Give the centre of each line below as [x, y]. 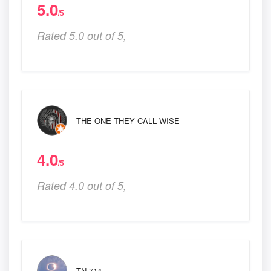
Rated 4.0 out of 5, [82, 185]
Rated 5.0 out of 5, [82, 35]
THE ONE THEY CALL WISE [128, 120]
